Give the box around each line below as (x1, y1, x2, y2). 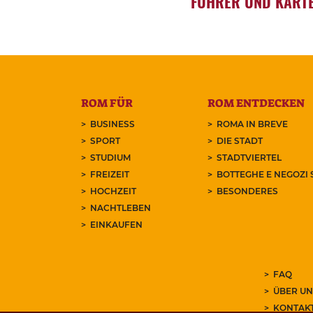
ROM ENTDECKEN (208, 96, 305, 111)
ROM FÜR (81, 96, 133, 111)
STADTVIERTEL (217, 152, 282, 163)
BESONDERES (217, 186, 279, 197)
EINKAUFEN (90, 219, 143, 231)
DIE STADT (217, 136, 263, 147)
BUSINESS (90, 119, 136, 130)
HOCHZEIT (90, 186, 137, 197)
